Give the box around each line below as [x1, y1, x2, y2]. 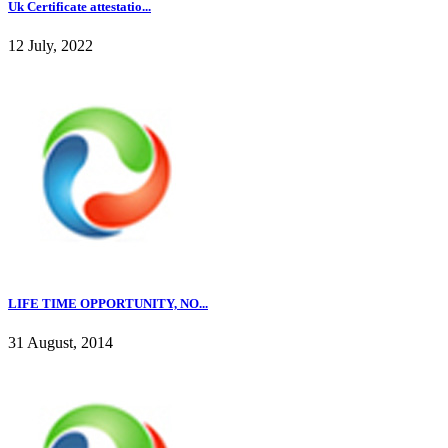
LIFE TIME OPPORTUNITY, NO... [8, 296, 208, 312]
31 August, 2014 [8, 334, 113, 352]
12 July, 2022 [8, 37, 93, 55]
